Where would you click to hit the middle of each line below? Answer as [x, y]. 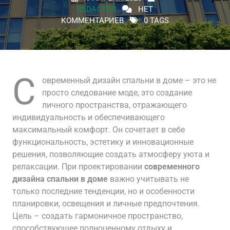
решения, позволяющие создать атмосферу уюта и [111, 154]
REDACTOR [97, 9]
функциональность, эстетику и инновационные [103, 142]
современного [172, 167]
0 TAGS [155, 21]
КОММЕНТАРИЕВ [92, 21]
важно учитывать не [148, 179]
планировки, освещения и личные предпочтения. [106, 204]
